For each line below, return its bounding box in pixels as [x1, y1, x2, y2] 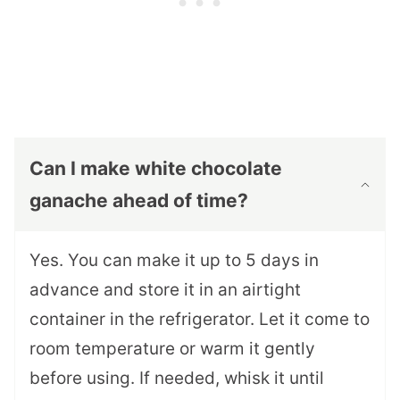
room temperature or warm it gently [29, 338, 315, 360]
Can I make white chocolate [29, 157, 282, 180]
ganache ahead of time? [29, 189, 248, 212]
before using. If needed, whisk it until [29, 368, 324, 389]
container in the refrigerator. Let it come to [29, 309, 370, 330]
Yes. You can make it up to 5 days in [29, 250, 319, 271]
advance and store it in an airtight [29, 279, 301, 301]
